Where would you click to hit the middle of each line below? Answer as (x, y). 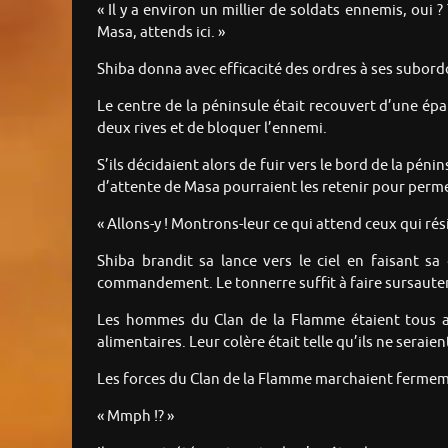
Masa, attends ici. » (161, 32)
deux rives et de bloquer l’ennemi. (212, 128)
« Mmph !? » (135, 416)
